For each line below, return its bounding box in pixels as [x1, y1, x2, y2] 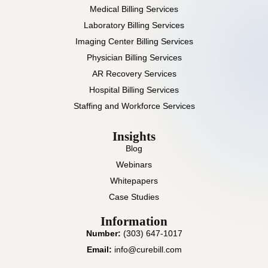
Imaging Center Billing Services [75, 36, 193, 47]
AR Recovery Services [92, 69, 176, 79]
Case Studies [109, 192, 159, 202]
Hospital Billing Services [89, 85, 179, 95]
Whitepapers [110, 176, 158, 186]
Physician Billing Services [86, 53, 182, 63]
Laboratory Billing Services [84, 20, 184, 31]
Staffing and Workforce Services [73, 101, 195, 111]
